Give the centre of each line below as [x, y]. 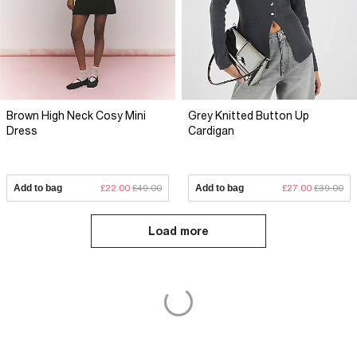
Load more [178, 231]
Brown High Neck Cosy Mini [76, 115]
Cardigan [211, 130]
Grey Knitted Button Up [249, 115]
